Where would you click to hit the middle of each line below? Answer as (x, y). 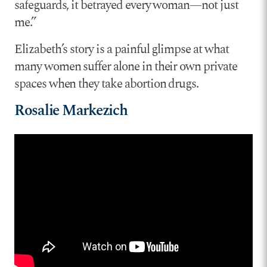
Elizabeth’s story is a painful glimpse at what (122, 50)
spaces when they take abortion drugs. (107, 84)
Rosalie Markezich (71, 111)
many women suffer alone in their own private (126, 67)
